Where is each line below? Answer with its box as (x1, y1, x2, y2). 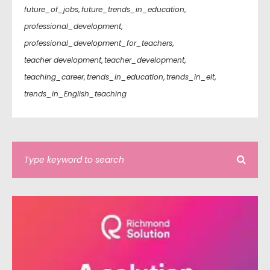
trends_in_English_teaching (24, 89, 127, 99)
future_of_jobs (24, 4, 78, 15)
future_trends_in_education (81, 4, 184, 15)
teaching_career (24, 72, 84, 83)
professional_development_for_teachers (24, 38, 172, 49)
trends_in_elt (166, 72, 215, 83)
